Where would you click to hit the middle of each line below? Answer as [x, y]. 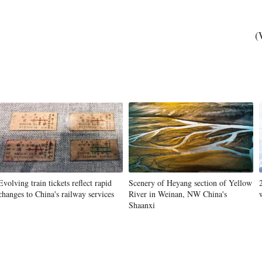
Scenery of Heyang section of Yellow [190, 183]
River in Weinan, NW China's [178, 194]
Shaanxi [142, 205]
